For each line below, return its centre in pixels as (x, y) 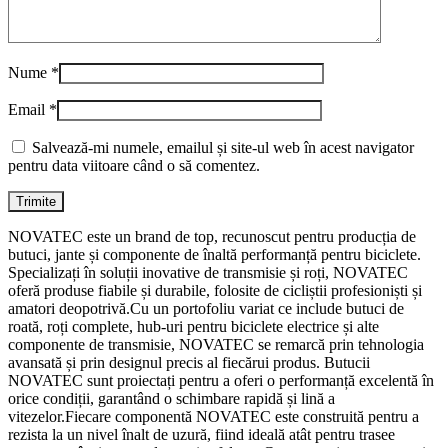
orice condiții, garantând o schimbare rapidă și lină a (171, 398)
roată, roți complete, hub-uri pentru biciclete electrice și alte (193, 326)
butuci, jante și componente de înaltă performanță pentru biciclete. (214, 254)
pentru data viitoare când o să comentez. (134, 165)
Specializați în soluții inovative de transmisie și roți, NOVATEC (208, 272)
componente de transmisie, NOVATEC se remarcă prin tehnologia (216, 344)
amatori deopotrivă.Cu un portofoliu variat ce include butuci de (206, 308)
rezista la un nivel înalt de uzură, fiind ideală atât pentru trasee (201, 434)
